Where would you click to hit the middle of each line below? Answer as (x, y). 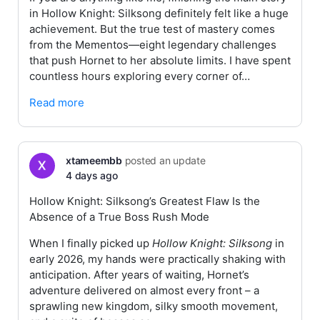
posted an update (164, 160)
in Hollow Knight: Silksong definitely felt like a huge (159, 13)
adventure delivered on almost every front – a (144, 290)
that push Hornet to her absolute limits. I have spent (160, 60)
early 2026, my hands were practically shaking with (157, 259)
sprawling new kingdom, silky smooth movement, (154, 306)
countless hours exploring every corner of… (140, 76)
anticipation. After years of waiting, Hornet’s (139, 275)
